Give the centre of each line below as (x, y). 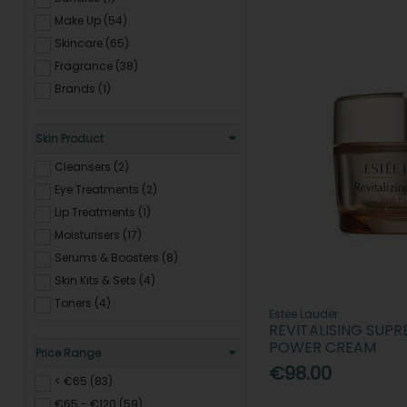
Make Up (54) (91, 20)
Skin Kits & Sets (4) (105, 280)
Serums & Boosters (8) (117, 257)
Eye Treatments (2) (106, 189)
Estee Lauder (304, 314)
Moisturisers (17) (99, 234)
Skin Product (70, 138)
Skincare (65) (92, 43)
